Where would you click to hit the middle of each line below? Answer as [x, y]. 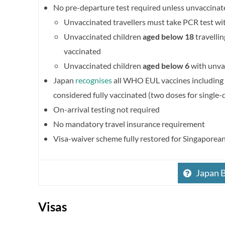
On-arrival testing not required [106, 109]
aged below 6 [166, 66]
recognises [94, 80]
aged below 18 [168, 37]
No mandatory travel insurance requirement [129, 124]
